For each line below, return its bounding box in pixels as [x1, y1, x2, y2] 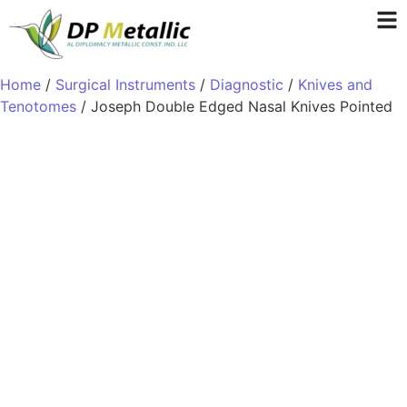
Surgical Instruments [55, 75, 195, 94]
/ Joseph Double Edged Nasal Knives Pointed [76, 97, 392, 115]
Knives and [298, 75, 372, 94]
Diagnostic [210, 75, 283, 94]
